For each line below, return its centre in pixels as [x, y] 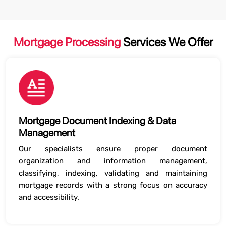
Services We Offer [166, 42]
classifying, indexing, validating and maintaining [113, 173]
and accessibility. [49, 197]
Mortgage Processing [67, 42]
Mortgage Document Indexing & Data [97, 121]
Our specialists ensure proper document [113, 149]
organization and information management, [113, 161]
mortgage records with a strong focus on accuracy [113, 185]
